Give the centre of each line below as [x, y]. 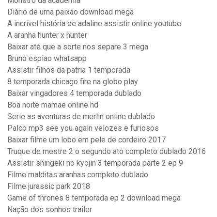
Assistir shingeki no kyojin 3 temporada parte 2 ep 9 [95, 163]
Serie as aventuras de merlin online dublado [81, 117]
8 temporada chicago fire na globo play [73, 82]
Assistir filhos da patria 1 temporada [69, 70]
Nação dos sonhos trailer [50, 210]
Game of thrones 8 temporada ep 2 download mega [94, 198]
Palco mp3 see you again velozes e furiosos [83, 128]
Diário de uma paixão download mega [70, 12]
